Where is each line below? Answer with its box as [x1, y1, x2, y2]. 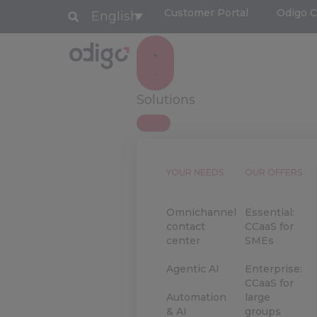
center [166, 234, 201, 247]
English [91, 8, 139, 25]
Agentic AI [166, 263, 220, 275]
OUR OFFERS [244, 167, 302, 178]
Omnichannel [166, 206, 237, 219]
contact [166, 220, 206, 233]
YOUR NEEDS [166, 167, 224, 178]
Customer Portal [164, 6, 249, 19]
